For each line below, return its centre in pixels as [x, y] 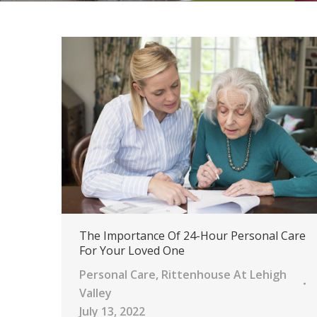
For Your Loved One [132, 250]
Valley [96, 293]
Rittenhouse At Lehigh [224, 274]
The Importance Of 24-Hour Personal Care [192, 235]
